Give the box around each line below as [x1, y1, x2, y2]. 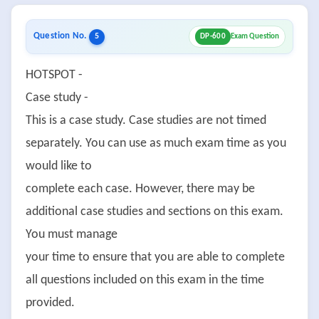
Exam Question [231, 33, 279, 41]
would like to [26, 159, 92, 174]
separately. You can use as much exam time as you [26, 137, 286, 151]
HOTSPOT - [26, 68, 83, 83]
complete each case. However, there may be [26, 182, 255, 197]
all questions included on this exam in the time [26, 273, 264, 288]
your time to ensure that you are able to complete [26, 251, 285, 265]
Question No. [33, 31, 89, 41]
